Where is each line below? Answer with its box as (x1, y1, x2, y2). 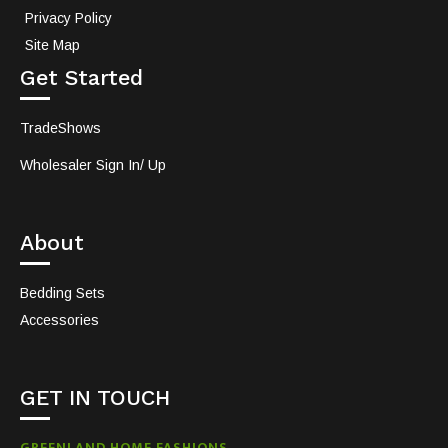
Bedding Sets (20, 284, 105, 301)
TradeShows (20, 119, 101, 136)
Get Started (20, 64, 143, 90)
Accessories (20, 311, 99, 328)
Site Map (25, 36, 80, 53)
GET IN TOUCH (20, 384, 170, 410)
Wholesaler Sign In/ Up (20, 156, 166, 173)
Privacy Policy (25, 9, 112, 26)
